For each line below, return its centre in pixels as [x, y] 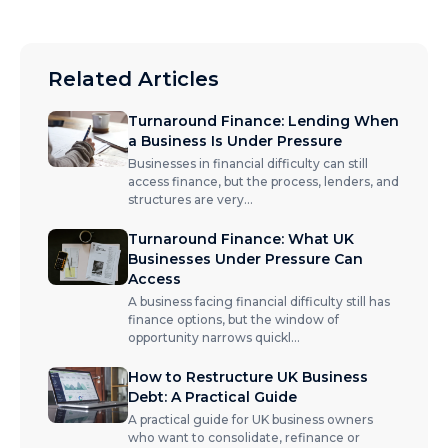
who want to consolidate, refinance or [244, 437]
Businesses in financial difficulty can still [248, 163]
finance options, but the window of [233, 319]
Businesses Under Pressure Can [245, 259]
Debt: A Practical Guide [212, 397]
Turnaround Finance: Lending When [263, 121]
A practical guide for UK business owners [250, 419]
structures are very [186, 199]
